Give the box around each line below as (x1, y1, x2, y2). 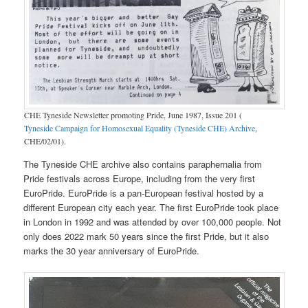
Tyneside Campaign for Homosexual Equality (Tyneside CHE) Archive (23, 122, 255, 134)
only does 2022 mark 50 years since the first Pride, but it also (23, 230, 269, 243)
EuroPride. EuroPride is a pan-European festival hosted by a (23, 186, 264, 200)
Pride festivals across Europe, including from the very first (23, 172, 256, 186)
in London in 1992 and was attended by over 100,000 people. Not (23, 215, 282, 229)
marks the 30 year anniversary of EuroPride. (23, 244, 200, 258)
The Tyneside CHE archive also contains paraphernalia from (23, 157, 263, 171)
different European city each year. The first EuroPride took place (23, 201, 279, 214)
